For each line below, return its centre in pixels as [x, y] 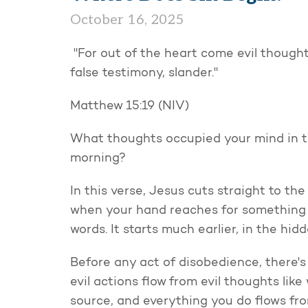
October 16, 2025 [127, 20]
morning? [98, 159]
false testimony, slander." [144, 74]
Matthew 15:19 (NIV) [130, 107]
